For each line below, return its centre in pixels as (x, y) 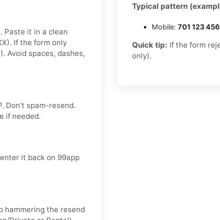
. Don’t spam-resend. (39, 106)
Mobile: (165, 27)
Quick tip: (150, 45)
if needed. (22, 116)
